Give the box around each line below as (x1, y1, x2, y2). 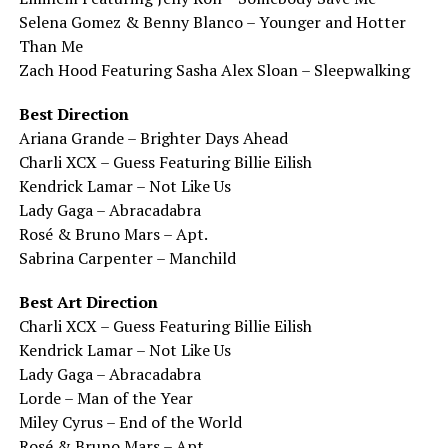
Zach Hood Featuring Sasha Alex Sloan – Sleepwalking (18, 58, 410, 81)
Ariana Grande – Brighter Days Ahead (18, 126, 288, 149)
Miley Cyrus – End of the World (18, 410, 242, 433)
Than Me (18, 34, 83, 57)
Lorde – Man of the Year (18, 386, 193, 409)
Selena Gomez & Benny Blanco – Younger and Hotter (18, 10, 406, 33)
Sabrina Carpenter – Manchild (18, 246, 236, 269)
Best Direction (18, 102, 129, 125)
